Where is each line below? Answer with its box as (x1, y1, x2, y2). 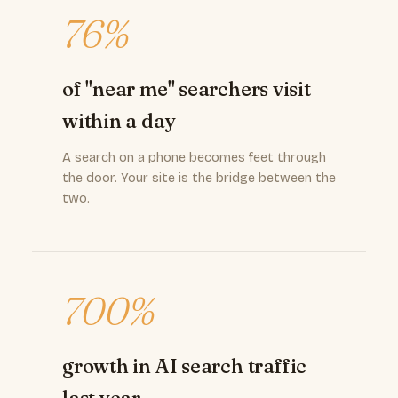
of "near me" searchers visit (62, 76, 311, 101)
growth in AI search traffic (62, 354, 307, 378)
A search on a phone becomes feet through (62, 150, 326, 165)
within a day (62, 108, 176, 133)
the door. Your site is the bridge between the (62, 171, 336, 186)
